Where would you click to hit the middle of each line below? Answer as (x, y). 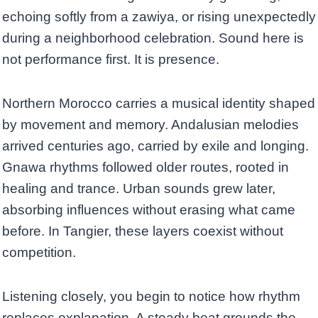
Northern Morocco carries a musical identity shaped (159, 104)
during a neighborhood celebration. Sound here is (153, 38)
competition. (39, 253)
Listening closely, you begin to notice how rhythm (151, 297)
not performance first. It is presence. (111, 60)
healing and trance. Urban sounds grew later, (139, 189)
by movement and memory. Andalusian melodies (150, 125)
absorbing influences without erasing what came (149, 210)
